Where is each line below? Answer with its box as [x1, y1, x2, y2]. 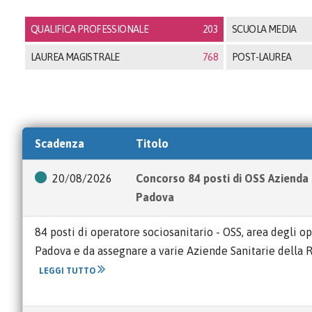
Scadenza [35, 137, 84, 150]
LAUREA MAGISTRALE [31, 52, 120, 63]
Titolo [136, 137, 169, 150]
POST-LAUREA [232, 52, 292, 63]
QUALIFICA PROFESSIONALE [31, 24, 149, 35]
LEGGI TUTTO [39, 266, 97, 276]
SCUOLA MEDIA [232, 24, 297, 35]
